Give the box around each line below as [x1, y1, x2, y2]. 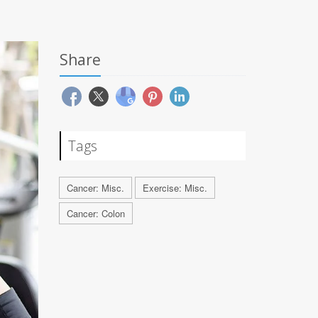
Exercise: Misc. [142, 181, 207, 194]
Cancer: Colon [66, 207, 125, 220]
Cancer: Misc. [66, 181, 124, 194]
